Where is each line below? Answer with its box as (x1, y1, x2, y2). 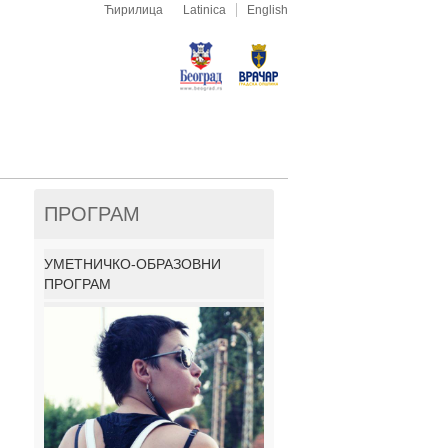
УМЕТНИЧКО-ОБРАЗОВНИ (44, 256, 221, 272)
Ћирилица (104, 3, 163, 17)
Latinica (183, 3, 226, 17)
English (247, 3, 288, 17)
